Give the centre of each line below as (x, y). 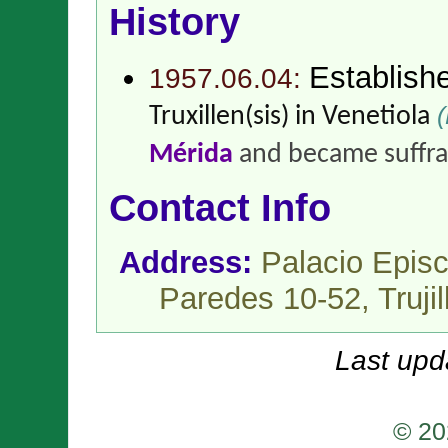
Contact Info (220, 208)
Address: (190, 263)
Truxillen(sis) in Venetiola (289, 116)
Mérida (191, 154)
